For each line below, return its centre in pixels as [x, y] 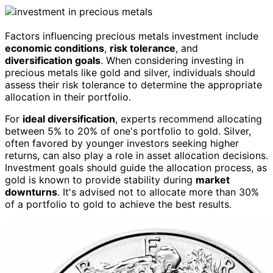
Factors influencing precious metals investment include [132, 36]
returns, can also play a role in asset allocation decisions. [136, 155]
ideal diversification [69, 119]
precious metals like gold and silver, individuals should [130, 73]
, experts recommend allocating [189, 119]
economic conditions [55, 48]
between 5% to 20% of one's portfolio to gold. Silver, [128, 131]
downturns [31, 192]
